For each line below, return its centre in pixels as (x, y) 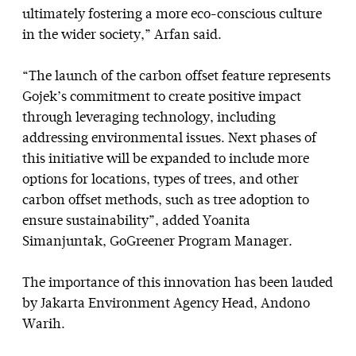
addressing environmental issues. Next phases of (169, 138)
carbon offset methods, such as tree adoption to (166, 200)
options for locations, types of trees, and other (161, 180)
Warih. (44, 324)
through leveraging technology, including (149, 118)
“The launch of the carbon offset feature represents (176, 76)
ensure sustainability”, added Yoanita (136, 221)
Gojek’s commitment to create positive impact (162, 97)
